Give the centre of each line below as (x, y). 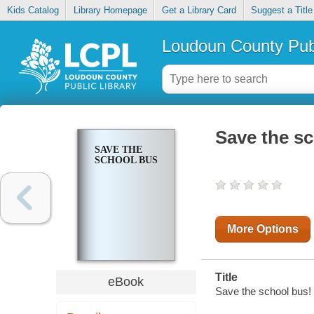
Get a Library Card (199, 11)
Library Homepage (110, 11)
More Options (262, 229)
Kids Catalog (33, 11)
